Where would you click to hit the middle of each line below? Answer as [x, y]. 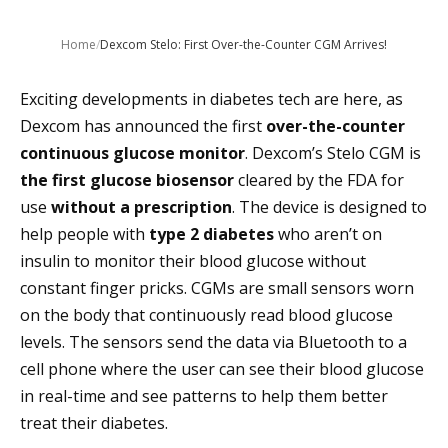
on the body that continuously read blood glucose [206, 315]
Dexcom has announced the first [143, 126]
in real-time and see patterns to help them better [204, 396]
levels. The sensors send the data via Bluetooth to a [213, 342]
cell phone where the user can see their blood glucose [222, 369]
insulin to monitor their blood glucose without [193, 261]
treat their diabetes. [94, 423]
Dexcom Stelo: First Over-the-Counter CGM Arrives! [243, 45]
